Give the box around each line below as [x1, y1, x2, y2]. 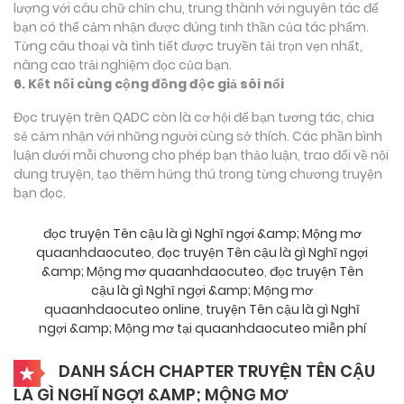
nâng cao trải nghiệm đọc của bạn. [14, 55, 232, 74]
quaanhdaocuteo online [44, 299, 200, 318]
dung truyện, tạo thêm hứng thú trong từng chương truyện [14, 164, 382, 183]
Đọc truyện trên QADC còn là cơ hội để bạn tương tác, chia [14, 107, 374, 126]
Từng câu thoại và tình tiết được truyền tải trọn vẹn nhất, [14, 36, 363, 55]
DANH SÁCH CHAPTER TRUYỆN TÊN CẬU [55, 359, 375, 382]
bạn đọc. [14, 183, 66, 202]
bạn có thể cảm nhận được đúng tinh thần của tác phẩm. [14, 17, 369, 36]
